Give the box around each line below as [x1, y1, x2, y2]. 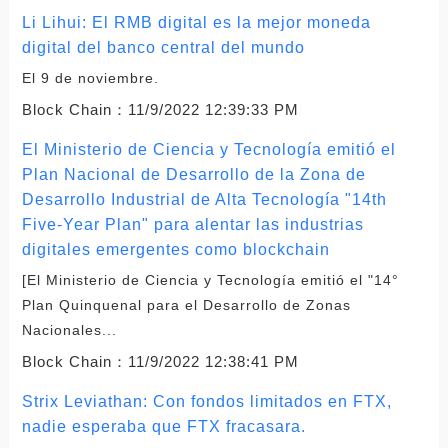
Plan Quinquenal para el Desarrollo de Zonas [21, 296, 351, 313]
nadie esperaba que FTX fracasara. [21, 417, 306, 435]
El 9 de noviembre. [21, 69, 159, 86]
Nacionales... [21, 321, 117, 338]
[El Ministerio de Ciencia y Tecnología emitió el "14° [21, 271, 399, 288]
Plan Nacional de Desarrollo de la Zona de [21, 165, 366, 183]
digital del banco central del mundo [21, 38, 305, 56]
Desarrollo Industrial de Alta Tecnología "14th [21, 190, 387, 208]
